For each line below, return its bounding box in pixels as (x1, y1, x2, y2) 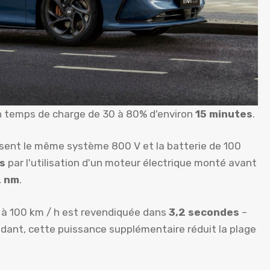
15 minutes (195, 107, 253, 120)
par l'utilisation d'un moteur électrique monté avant (5, 157, 257, 169)
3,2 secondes (169, 206, 239, 218)
